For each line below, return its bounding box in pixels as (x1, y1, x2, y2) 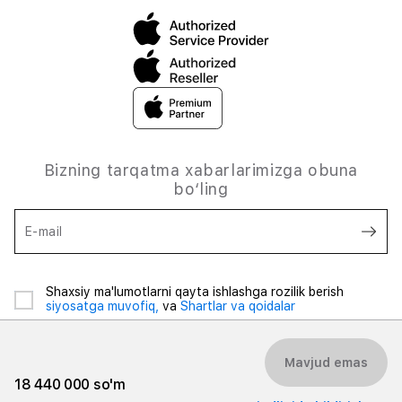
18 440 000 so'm (14, 376, 126, 393)
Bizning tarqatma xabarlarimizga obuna (43, 161, 359, 179)
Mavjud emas (284, 355, 368, 370)
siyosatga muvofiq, (46, 299, 162, 313)
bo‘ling (173, 179, 229, 198)
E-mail (25, 224, 63, 239)
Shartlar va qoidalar (180, 299, 295, 313)
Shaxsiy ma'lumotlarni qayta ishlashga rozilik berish (46, 284, 344, 299)
